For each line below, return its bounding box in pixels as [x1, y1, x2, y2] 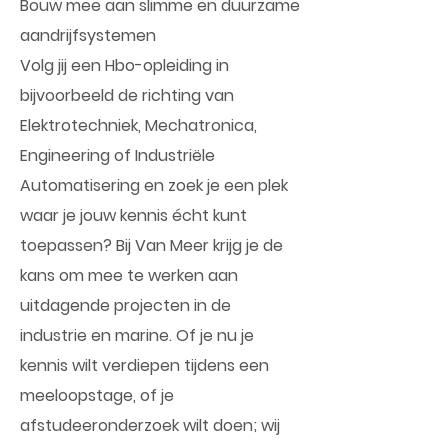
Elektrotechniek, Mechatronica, [20, 114, 257, 137]
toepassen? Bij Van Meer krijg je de [20, 234, 283, 257]
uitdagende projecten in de [20, 294, 231, 317]
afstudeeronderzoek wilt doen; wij [20, 414, 280, 437]
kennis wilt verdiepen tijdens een [20, 354, 269, 377]
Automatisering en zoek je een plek [20, 174, 288, 197]
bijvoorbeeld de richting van [20, 84, 234, 107]
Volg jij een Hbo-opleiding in [20, 54, 229, 77]
